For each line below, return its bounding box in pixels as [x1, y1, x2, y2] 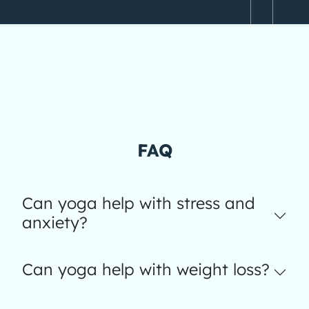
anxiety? [22, 212, 88, 232]
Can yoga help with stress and [22, 193, 255, 213]
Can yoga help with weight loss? [22, 259, 270, 279]
